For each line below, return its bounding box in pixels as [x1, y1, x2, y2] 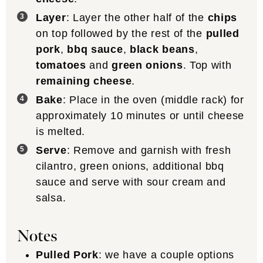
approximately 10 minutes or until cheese [36, 110, 245, 122]
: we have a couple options [98, 248, 234, 261]
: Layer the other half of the [66, 12, 208, 24]
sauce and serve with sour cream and [36, 176, 226, 188]
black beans [129, 43, 195, 56]
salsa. [36, 192, 69, 204]
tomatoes [36, 59, 86, 72]
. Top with [183, 59, 232, 72]
